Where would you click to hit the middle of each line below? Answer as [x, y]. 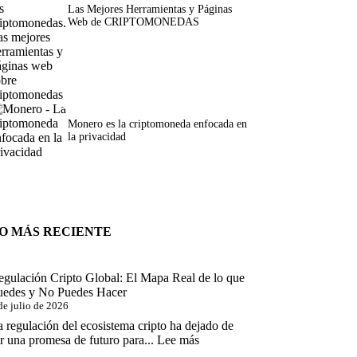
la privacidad [96, 137]
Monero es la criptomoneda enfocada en [157, 124]
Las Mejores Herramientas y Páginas [149, 9]
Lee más [178, 340]
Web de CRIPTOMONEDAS [133, 22]
